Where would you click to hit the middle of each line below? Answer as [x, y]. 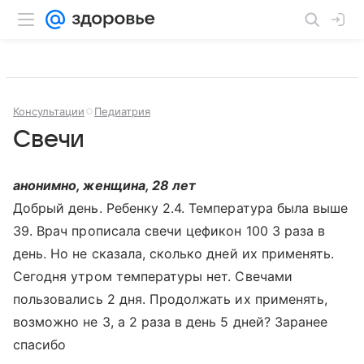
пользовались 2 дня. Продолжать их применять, [171, 299]
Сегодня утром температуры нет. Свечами [153, 276]
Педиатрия [122, 111]
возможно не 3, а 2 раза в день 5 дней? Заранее [171, 322]
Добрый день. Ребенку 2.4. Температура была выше [181, 208]
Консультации [49, 111]
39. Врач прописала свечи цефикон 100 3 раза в [169, 231]
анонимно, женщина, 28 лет [105, 185]
